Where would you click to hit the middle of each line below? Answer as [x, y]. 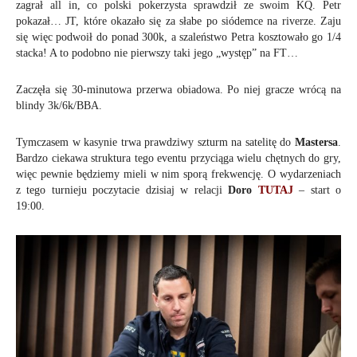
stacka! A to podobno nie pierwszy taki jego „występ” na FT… [157, 53]
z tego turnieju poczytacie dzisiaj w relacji [122, 190]
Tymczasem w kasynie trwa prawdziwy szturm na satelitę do [155, 142]
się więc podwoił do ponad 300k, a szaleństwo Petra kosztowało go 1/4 [178, 37]
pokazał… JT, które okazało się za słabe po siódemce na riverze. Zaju [178, 21]
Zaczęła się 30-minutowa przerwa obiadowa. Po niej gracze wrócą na [178, 89]
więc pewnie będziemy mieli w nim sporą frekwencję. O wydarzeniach [178, 174]
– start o [317, 190]
